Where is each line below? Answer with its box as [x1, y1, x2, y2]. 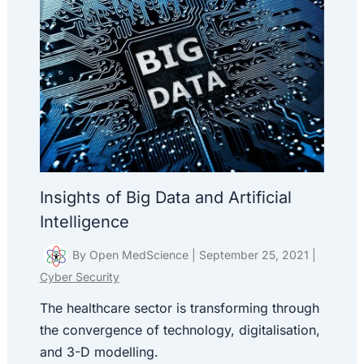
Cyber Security [39, 270, 119, 284]
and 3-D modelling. [39, 344, 158, 361]
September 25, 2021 [198, 248, 312, 262]
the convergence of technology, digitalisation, [39, 322, 320, 339]
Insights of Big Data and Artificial [39, 188, 292, 208]
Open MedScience [89, 248, 192, 262]
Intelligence [39, 212, 129, 232]
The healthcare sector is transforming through [39, 300, 319, 317]
